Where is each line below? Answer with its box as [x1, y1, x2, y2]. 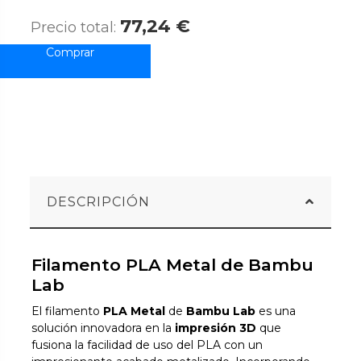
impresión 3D [175, 321, 257, 336]
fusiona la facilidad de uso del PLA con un [31, 338, 263, 353]
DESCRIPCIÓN [47, 194, 151, 210]
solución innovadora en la [31, 321, 176, 336]
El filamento [31, 304, 104, 319]
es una [255, 304, 297, 319]
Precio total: [31, 19, 121, 37]
